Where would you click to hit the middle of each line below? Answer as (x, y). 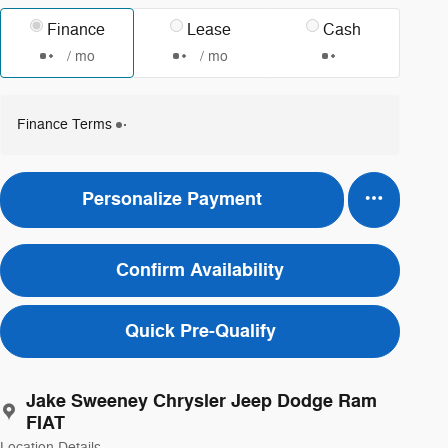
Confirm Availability (200, 269)
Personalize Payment (172, 199)
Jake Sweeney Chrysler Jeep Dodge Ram (201, 401)
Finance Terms (64, 124)
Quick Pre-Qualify (200, 330)
